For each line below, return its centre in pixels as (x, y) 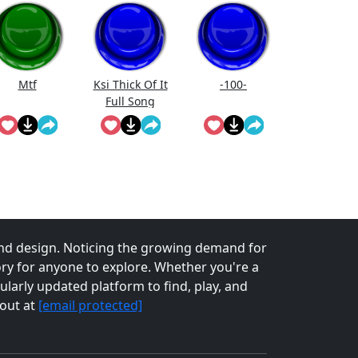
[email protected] (90, 306)
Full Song (130, 101)
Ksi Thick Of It (130, 85)
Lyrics (130, 118)
